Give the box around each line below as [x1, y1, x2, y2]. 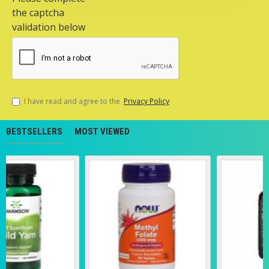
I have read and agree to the [24, 96, 122, 106]
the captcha [12, 6, 64, 19]
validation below [12, 20, 85, 34]
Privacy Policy [124, 96, 169, 106]
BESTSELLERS [6, 126, 62, 137]
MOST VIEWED [74, 126, 130, 137]
